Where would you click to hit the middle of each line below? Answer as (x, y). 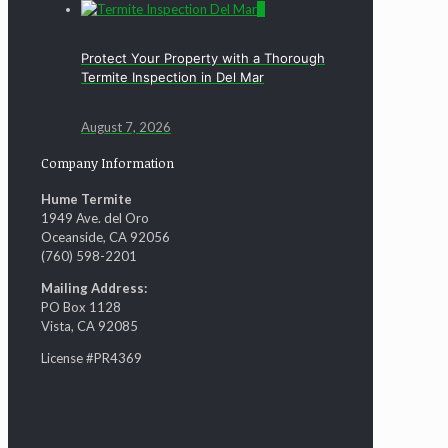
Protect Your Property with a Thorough (203, 58)
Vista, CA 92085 (89, 326)
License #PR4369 (91, 358)
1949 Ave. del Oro (95, 218)
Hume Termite (86, 199)
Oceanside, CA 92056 (105, 237)
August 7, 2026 (126, 126)
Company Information (107, 162)
